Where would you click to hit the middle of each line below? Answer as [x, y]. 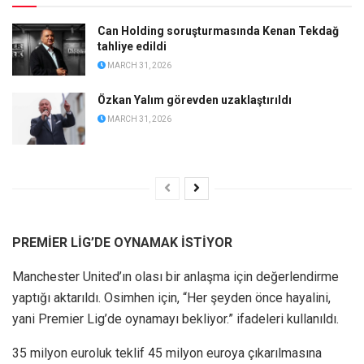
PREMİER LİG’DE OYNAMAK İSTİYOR [122, 242]
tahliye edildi [132, 47]
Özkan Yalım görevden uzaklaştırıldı [195, 100]
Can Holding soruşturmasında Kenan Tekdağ [218, 31]
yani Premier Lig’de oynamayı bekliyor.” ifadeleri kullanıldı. [175, 318]
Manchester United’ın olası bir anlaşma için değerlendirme [175, 276]
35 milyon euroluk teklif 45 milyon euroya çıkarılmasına [167, 353]
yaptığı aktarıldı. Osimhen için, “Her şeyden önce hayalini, [171, 297]
